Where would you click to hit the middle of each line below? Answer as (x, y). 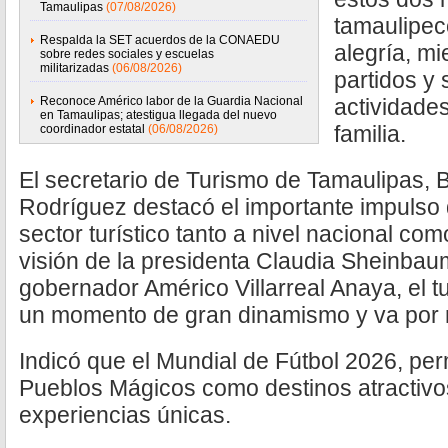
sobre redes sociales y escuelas (127, 54)
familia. (370, 134)
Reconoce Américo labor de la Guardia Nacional (171, 101)
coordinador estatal (92, 129)
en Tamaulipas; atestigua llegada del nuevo (158, 115)
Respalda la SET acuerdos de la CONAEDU (160, 40)
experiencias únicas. (125, 415)
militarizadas (74, 68)
